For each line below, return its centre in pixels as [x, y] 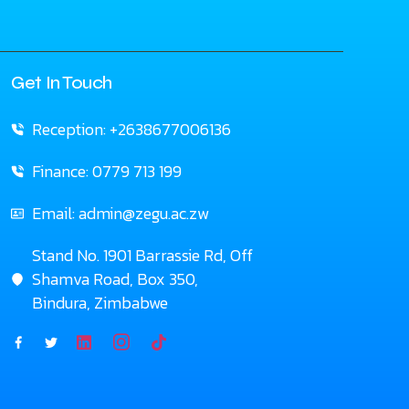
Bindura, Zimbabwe [100, 303]
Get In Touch [62, 83]
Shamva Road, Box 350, [115, 279]
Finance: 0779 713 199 [106, 171]
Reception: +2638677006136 [131, 129]
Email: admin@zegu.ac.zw [120, 213]
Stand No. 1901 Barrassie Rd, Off [142, 255]
